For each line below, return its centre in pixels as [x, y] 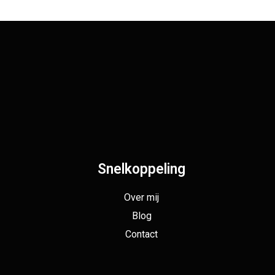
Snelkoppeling [142, 169]
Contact [142, 234]
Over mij [142, 198]
